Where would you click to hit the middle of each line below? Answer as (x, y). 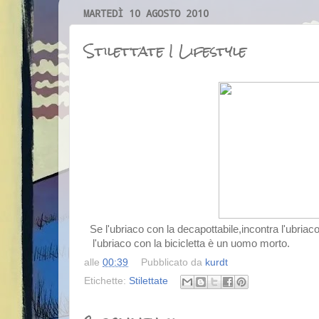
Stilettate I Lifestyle (165, 51)
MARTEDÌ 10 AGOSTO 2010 (146, 13)
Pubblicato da (173, 263)
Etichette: (106, 281)
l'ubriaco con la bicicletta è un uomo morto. (187, 243)
